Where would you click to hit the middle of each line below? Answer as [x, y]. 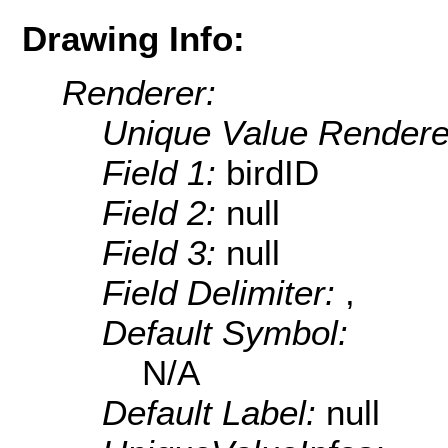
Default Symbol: [225, 333]
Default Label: [214, 413]
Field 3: [164, 253]
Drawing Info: [133, 38]
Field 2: [164, 213]
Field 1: [164, 173]
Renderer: [139, 93]
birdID [272, 173]
